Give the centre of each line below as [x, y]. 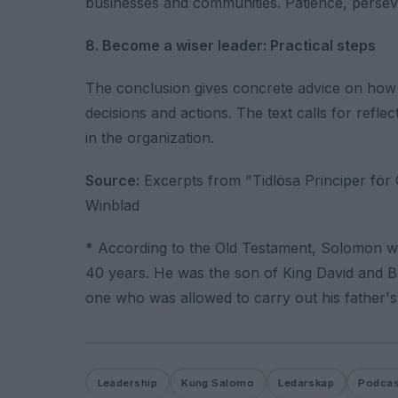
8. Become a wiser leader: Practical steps [231, 45]
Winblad [112, 205]
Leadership [127, 382]
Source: [112, 180]
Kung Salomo [218, 382]
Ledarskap [306, 382]
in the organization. [150, 137]
